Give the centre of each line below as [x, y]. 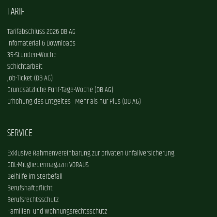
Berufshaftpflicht [30, 189]
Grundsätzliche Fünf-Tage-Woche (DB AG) [60, 90]
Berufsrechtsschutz [33, 200]
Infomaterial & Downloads [41, 44]
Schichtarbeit [25, 67]
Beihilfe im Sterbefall [35, 177]
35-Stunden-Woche [32, 55]
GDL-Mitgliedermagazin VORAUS [48, 165]
